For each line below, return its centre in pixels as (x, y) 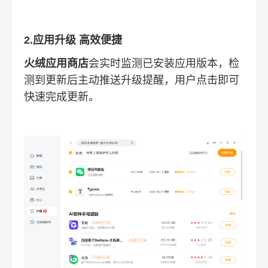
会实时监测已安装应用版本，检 (164, 63)
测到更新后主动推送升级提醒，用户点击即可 (132, 80)
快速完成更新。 (62, 97)
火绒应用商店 (56, 63)
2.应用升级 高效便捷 (73, 40)
